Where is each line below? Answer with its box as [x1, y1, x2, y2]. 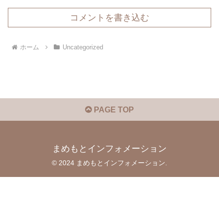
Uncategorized [62, 43, 103, 51]
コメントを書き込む [70, 12, 149, 22]
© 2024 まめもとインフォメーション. [52, 158, 167, 167]
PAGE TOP [92, 105, 134, 114]
